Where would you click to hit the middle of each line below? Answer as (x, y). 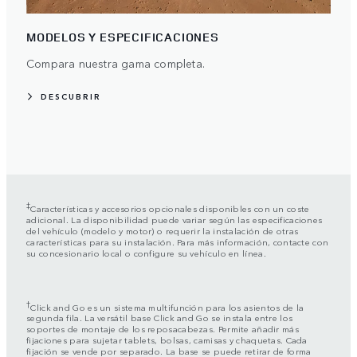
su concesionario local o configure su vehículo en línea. (146, 252)
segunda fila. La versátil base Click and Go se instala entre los (160, 318)
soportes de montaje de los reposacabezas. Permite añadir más (163, 329)
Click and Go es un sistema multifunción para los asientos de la (167, 306)
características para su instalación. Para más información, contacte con (178, 241)
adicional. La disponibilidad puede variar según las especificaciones (175, 219)
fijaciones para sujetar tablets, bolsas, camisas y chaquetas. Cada (167, 340)
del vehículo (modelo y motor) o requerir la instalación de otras (163, 230)
